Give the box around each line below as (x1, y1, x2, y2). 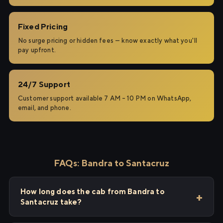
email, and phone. (18, 104, 71, 111)
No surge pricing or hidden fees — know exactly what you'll (18, 37, 198, 44)
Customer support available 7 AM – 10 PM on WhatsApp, (18, 95, 192, 102)
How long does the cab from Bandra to (20, 187, 165, 196)
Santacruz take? (20, 198, 82, 206)
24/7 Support (18, 80, 70, 89)
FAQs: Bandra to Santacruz (54, 158, 169, 168)
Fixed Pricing (18, 22, 68, 31)
